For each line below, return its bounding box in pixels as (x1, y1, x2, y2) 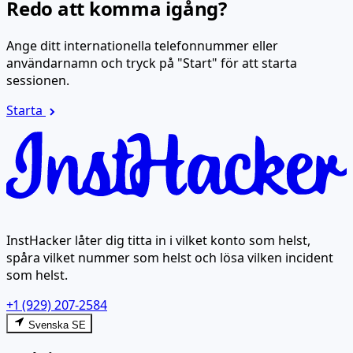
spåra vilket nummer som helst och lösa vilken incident (6, 249, 333, 267)
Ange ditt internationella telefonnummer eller (6, 37, 278, 55)
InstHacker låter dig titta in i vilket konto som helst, (6, 232, 310, 250)
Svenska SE (28, 319, 86, 332)
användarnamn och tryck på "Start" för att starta (6, 54, 297, 72)
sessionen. (6, 72, 69, 90)
